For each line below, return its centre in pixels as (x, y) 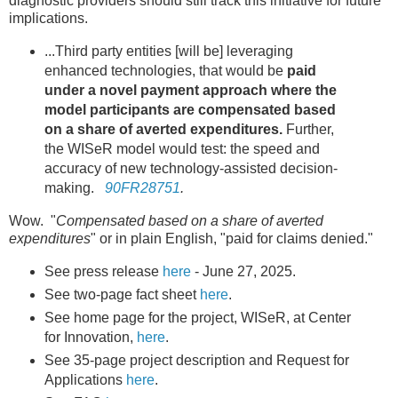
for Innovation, (90, 337)
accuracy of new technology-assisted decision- (191, 169)
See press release (103, 271)
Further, (310, 130)
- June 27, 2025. (243, 271)
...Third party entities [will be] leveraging (168, 52)
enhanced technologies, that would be (165, 71)
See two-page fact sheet (122, 294)
